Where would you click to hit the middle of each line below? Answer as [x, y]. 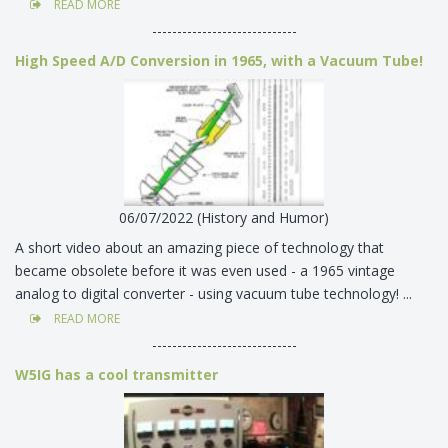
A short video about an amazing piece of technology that [199, 247]
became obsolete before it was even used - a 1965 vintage [205, 270]
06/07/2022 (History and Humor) [224, 217]
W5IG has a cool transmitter [116, 374]
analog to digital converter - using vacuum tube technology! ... [215, 293]
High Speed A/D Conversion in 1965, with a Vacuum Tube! [219, 61]
